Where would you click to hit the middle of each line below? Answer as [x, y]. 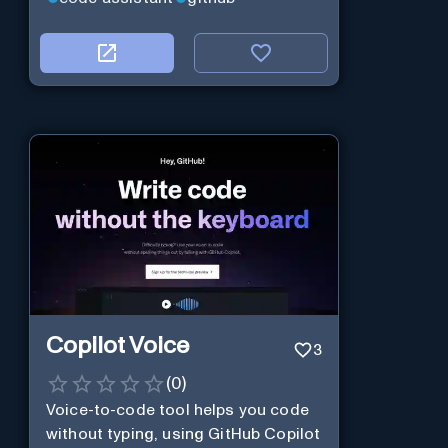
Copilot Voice [117, 345]
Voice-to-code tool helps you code [177, 410]
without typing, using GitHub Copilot [183, 434]
